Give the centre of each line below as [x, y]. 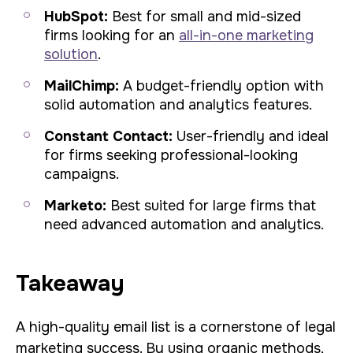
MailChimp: [82, 86]
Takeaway [70, 284]
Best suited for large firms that [211, 206]
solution [71, 54]
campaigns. [82, 174]
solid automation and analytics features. [178, 105]
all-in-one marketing [246, 35]
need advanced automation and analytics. [184, 225]
